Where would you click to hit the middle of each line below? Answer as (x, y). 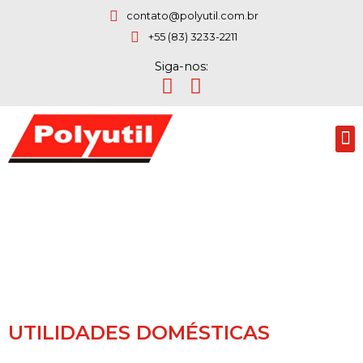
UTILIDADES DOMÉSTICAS (139, 333)
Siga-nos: (181, 66)
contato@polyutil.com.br (193, 16)
